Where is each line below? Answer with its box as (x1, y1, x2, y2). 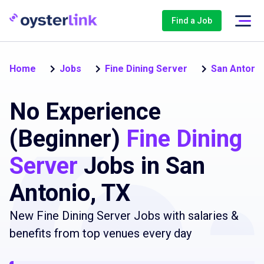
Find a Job (171, 16, 212, 25)
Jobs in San (78, 152, 205, 180)
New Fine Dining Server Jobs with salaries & (9, 209, 239, 223)
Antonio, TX (9, 179, 130, 207)
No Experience (9, 98, 161, 126)
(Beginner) (9, 125, 126, 153)
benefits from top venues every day (9, 226, 192, 240)
